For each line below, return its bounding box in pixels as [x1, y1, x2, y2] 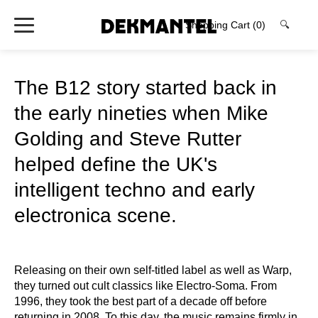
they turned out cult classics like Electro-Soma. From [14, 280, 277, 292]
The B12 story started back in [14, 77, 277, 99]
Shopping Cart [185, 19, 253, 31]
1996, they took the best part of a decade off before [14, 295, 267, 307]
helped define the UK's [14, 153, 217, 175]
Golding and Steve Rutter [14, 128, 241, 150]
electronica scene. [14, 204, 177, 226]
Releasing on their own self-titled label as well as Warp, [14, 264, 292, 276]
